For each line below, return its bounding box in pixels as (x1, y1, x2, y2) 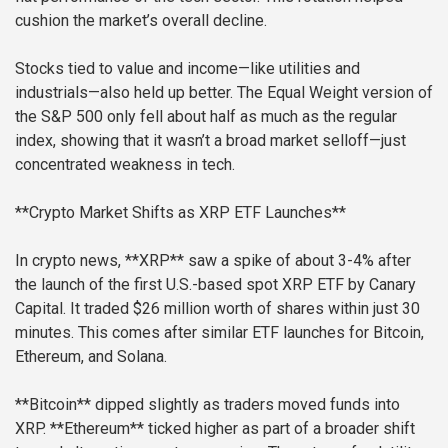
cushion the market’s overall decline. (15, 10, 267, 30)
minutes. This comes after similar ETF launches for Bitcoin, (15, 322, 424, 342)
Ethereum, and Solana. (15, 346, 167, 366)
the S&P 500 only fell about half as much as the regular (15, 106, 397, 126)
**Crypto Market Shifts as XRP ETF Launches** (15, 202, 346, 222)
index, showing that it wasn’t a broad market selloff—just (15, 130, 406, 150)
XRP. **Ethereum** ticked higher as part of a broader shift (15, 418, 415, 438)
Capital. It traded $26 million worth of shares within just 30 (15, 298, 420, 318)
